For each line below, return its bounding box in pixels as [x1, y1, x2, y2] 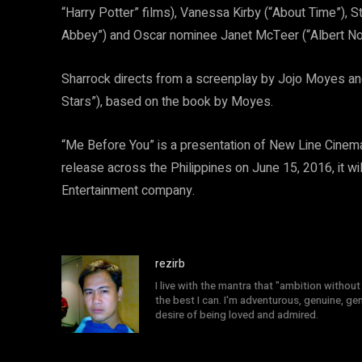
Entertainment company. [61, 180, 195, 200]
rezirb [155, 255, 185, 272]
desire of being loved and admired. [155, 306, 318, 322]
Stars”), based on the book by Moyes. [61, 91, 273, 112]
